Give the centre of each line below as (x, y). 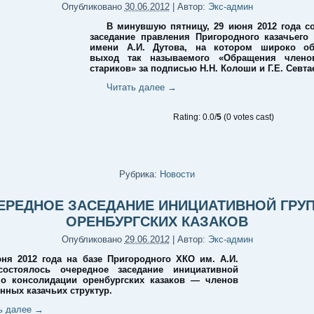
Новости (177, 174)
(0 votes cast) (248, 117)
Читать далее (137, 87)
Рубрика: (138, 174)
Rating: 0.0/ (195, 117)
